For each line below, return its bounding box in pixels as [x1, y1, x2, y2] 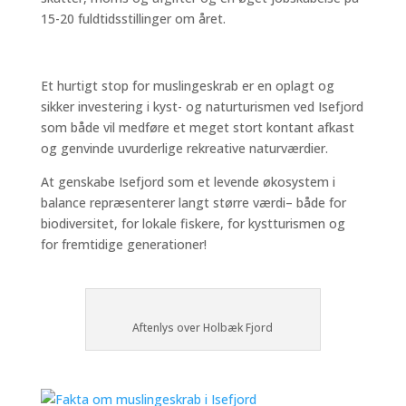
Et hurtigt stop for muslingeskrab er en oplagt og [40, 77, 334, 94]
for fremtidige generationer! [40, 236, 207, 253]
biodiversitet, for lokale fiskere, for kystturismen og [40, 215, 345, 232]
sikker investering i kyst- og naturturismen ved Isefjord [40, 98, 363, 115]
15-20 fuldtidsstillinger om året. [40, 10, 226, 27]
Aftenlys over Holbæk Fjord [132, 320, 274, 335]
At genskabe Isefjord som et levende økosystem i [40, 173, 335, 190]
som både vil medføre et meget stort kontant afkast [40, 119, 354, 136]
